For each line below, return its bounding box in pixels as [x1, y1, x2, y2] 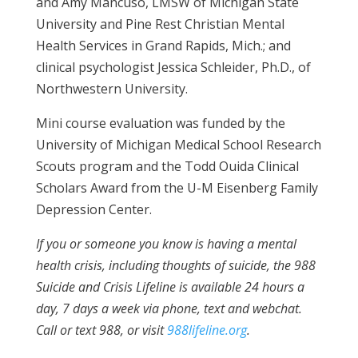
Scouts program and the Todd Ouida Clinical [35, 157, 299, 175]
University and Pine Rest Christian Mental [35, 14, 284, 33]
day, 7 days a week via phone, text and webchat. [35, 299, 302, 317]
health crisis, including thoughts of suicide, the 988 [35, 256, 316, 274]
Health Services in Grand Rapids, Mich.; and [35, 36, 291, 54]
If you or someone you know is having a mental [35, 234, 296, 253]
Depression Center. [35, 200, 152, 218]
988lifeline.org [166, 320, 247, 339]
